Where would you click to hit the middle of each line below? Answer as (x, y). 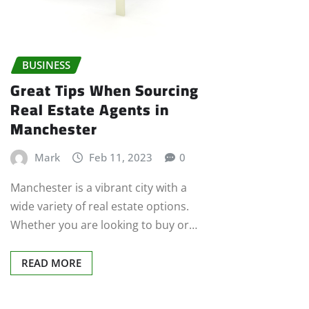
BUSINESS (46, 65)
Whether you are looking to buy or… (104, 225)
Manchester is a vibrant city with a (99, 187)
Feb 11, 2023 (121, 157)
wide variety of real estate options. (100, 206)
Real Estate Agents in (90, 109)
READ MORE (51, 262)
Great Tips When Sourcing (104, 90)
